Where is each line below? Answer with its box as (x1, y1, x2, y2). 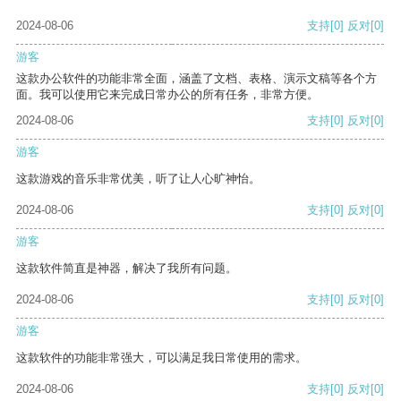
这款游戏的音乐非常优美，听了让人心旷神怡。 (16, 172, 260, 186)
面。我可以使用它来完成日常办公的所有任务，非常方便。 (16, 88, 319, 102)
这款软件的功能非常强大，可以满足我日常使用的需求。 (16, 351, 307, 365)
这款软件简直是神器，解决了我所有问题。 (16, 261, 237, 276)
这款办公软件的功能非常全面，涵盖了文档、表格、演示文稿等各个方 (16, 72, 377, 86)
